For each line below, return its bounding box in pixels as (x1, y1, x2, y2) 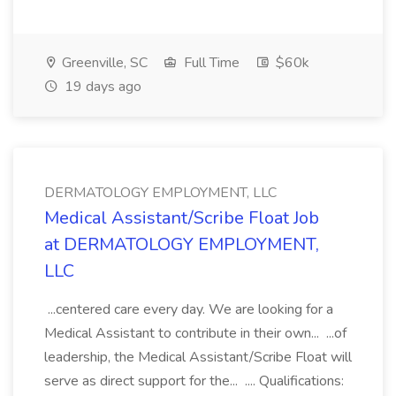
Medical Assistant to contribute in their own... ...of (44, 324, 346, 343)
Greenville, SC (58, 53, 148, 72)
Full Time (180, 53, 240, 72)
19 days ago (61, 77, 141, 96)
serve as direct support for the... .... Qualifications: (44, 371, 344, 391)
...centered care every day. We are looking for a (44, 300, 333, 319)
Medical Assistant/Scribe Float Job (44, 206, 319, 230)
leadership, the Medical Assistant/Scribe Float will (44, 347, 352, 367)
